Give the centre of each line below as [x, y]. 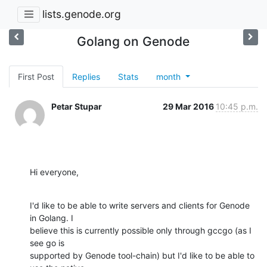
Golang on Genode [133, 41]
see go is [47, 243]
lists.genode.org [82, 14]
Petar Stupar [77, 106]
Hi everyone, [54, 172]
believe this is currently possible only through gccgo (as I [141, 230]
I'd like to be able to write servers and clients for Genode [140, 205]
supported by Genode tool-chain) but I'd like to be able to [142, 255]
